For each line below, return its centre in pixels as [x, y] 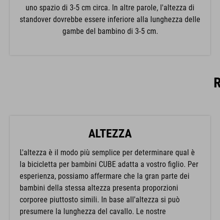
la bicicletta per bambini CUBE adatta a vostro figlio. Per [109, 165]
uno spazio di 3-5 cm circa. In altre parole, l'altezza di [110, 8]
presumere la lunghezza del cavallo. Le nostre [93, 212]
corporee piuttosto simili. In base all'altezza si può [100, 200]
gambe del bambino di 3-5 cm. [110, 31]
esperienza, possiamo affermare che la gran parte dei [105, 176]
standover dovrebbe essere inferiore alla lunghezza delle [110, 20]
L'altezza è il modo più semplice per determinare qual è [107, 153]
